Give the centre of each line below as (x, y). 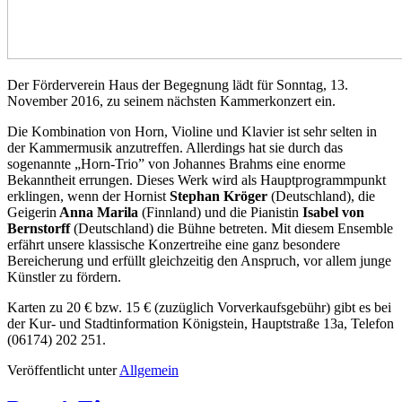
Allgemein (149, 371)
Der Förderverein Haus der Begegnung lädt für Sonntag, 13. (178, 85)
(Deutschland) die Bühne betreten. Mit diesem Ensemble (233, 229)
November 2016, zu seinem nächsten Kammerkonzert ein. (171, 101)
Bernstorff (40, 229)
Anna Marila (97, 213)
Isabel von (332, 213)
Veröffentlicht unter (62, 371)
